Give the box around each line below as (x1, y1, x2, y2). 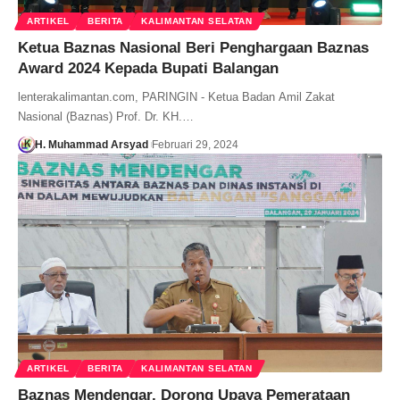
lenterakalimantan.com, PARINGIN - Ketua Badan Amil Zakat (18, 89, 335, 104)
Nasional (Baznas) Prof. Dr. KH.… (18, 109, 194, 123)
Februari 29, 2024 (151, 137, 238, 151)
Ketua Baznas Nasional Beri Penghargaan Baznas (18, 38, 369, 56)
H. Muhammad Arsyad (34, 137, 148, 151)
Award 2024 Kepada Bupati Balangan (18, 59, 279, 77)
